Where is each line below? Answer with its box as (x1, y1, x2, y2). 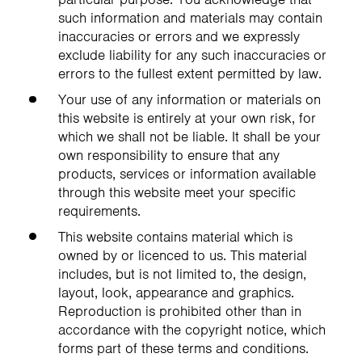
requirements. (58, 202, 141, 221)
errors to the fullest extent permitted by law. (58, 65, 322, 83)
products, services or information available (58, 165, 316, 183)
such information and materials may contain (58, 9, 322, 27)
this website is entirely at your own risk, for (58, 109, 316, 128)
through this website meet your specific (58, 183, 296, 202)
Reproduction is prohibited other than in (58, 301, 301, 320)
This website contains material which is (58, 227, 293, 246)
